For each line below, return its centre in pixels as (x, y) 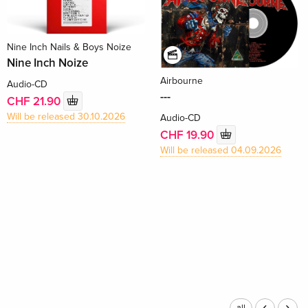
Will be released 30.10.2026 (66, 116)
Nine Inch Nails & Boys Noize (69, 47)
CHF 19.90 (188, 135)
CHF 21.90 (35, 102)
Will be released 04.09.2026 (220, 150)
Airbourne (181, 80)
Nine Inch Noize (48, 63)
